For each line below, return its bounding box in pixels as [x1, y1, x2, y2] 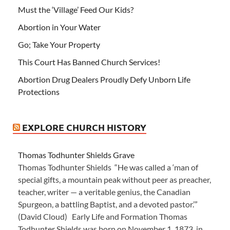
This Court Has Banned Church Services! [18, 57, 160, 67]
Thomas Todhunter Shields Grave [18, 150, 135, 160]
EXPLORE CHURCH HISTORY [22, 121, 146, 133]
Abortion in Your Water [18, 22, 102, 32]
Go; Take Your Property [18, 40, 100, 50]
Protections [18, 87, 60, 97]
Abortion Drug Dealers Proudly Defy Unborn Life [18, 74, 190, 85]
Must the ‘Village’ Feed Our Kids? [18, 5, 133, 15]
